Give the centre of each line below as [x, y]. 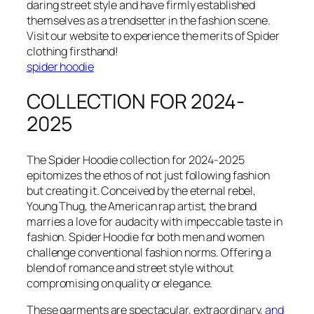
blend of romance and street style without [130, 267]
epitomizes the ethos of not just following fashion [148, 175]
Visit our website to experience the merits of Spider [153, 35]
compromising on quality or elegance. [120, 283]
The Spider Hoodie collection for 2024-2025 [136, 159]
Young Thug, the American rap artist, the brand [142, 206]
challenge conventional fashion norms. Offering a [149, 252]
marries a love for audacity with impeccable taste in [155, 221]
